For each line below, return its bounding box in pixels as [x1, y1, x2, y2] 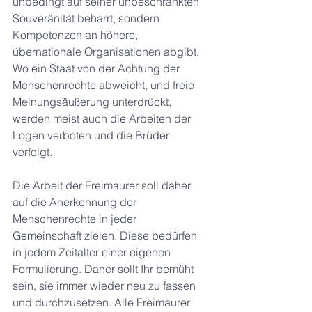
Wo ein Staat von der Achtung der [13, 61, 182, 75]
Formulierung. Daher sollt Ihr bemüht [13, 262, 196, 276]
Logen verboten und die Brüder [13, 128, 172, 142]
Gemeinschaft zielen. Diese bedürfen [13, 228, 200, 242]
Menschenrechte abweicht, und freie [13, 78, 197, 92]
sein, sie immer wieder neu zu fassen [13, 279, 198, 292]
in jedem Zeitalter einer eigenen [13, 245, 173, 259]
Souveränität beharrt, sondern [13, 11, 162, 25]
